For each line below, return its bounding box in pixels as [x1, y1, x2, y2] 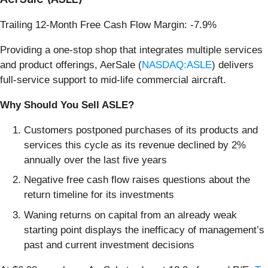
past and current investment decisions [24, 239, 194, 251]
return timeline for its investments [24, 189, 174, 201]
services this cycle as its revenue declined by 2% [24, 139, 246, 151]
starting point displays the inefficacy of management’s [24, 224, 264, 236]
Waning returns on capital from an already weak [24, 209, 237, 221]
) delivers [212, 59, 254, 71]
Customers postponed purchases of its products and [24, 124, 258, 136]
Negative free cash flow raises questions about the [24, 174, 250, 186]
